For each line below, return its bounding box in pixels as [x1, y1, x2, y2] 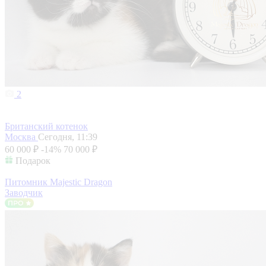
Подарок [15, 156, 50, 166]
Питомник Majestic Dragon [5, 177, 112, 188]
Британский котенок [5, 121, 88, 132]
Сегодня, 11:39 [38, 132, 97, 142]
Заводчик [5, 188, 43, 198]
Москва [5, 132, 38, 142]
